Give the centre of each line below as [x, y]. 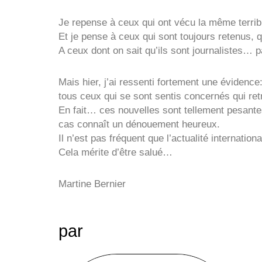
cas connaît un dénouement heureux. [139, 124]
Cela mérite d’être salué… [116, 152]
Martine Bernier [92, 184]
